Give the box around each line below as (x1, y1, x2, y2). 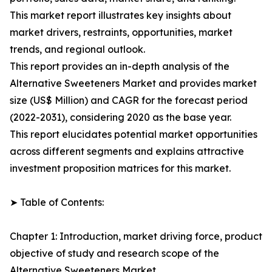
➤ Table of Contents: (10, 196, 104, 209)
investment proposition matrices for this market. (10, 162, 231, 175)
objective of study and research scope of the (10, 247, 219, 260)
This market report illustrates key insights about (10, 9, 231, 22)
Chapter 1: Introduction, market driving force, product (10, 230, 262, 243)
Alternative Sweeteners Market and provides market (10, 77, 257, 90)
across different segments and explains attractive (10, 145, 244, 158)
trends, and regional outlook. (10, 43, 145, 56)
